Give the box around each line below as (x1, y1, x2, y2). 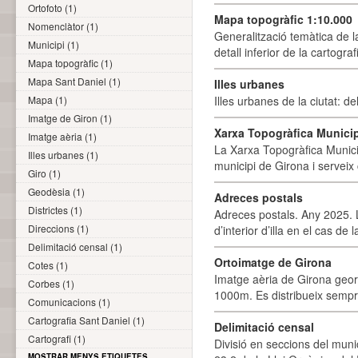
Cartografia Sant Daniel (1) (28, 313, 145, 327)
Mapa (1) (28, 93, 67, 106)
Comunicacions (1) (28, 295, 110, 308)
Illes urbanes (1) (28, 148, 98, 161)
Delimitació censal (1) (28, 240, 122, 253)
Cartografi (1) (28, 332, 86, 345)
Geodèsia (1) (28, 185, 85, 198)
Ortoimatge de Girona (214, 254, 332, 270)
